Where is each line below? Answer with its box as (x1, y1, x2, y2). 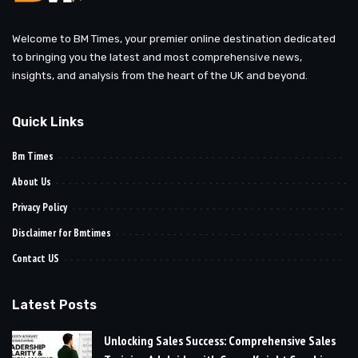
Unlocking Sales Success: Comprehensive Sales (104, 332, 336, 349)
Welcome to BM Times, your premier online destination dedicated (12, 32, 336, 46)
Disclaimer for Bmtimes (12, 226, 111, 241)
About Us (12, 175, 51, 189)
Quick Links (12, 114, 84, 130)
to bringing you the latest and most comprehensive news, (12, 50, 302, 64)
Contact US (12, 252, 59, 266)
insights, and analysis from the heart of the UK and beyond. (12, 69, 308, 82)
